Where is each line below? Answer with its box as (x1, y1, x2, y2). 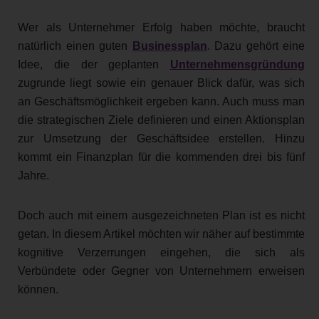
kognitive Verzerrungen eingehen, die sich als (18, 246, 305, 259)
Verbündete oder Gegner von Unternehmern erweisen (18, 265, 305, 278)
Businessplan (132, 40, 207, 53)
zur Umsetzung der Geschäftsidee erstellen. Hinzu (18, 132, 305, 145)
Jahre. (18, 169, 49, 182)
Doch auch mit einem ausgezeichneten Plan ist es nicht (18, 209, 305, 222)
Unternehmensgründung (170, 58, 305, 71)
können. (18, 283, 58, 296)
